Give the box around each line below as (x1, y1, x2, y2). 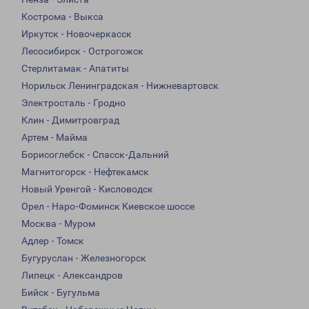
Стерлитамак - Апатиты (21, 63, 129, 74)
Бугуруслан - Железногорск (21, 252, 146, 264)
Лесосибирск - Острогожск (21, 46, 143, 57)
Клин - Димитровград (21, 114, 119, 126)
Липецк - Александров (21, 270, 123, 281)
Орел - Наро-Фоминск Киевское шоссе (21, 201, 195, 212)
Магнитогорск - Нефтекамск (21, 166, 149, 178)
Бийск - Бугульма (21, 287, 100, 299)
